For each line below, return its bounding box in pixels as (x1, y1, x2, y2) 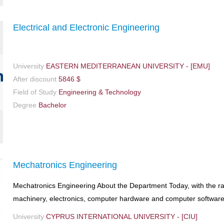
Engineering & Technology (56, 87, 141, 96)
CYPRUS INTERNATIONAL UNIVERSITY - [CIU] (44, 212, 197, 221)
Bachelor (36, 100, 66, 109)
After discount (13, 74, 56, 83)
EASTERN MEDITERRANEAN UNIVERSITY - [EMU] (44, 61, 210, 70)
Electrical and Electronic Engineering (13, 22, 159, 32)
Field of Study (13, 87, 56, 96)
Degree (13, 100, 36, 109)
